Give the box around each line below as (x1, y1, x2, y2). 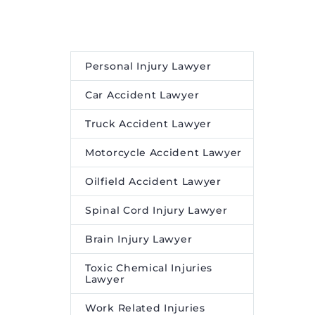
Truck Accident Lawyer (85, 117, 212, 130)
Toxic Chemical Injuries (85, 261, 213, 274)
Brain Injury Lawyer (85, 232, 193, 245)
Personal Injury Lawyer (85, 59, 212, 72)
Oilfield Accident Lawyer (85, 174, 221, 188)
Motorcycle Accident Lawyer (85, 146, 243, 159)
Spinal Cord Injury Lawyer (85, 203, 228, 217)
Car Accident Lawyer (85, 88, 200, 101)
